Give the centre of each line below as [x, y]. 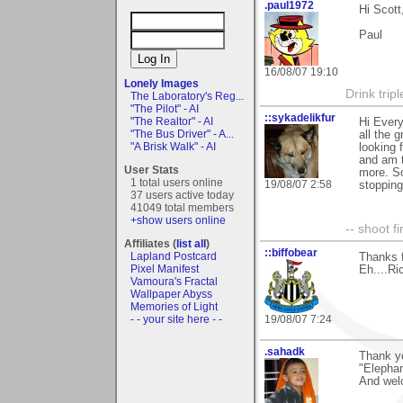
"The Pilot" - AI [165, 108]
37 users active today [182, 195]
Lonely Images [161, 83]
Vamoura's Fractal [174, 281]
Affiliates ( [150, 243]
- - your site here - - [176, 319]
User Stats [152, 170]
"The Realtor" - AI [172, 121]
